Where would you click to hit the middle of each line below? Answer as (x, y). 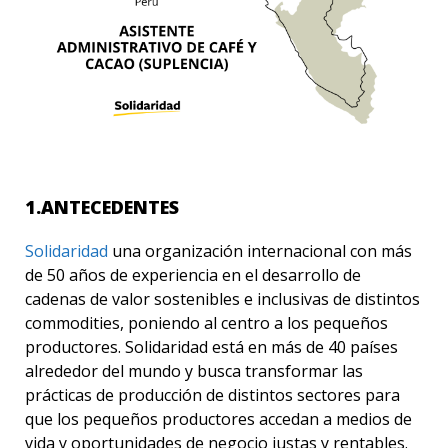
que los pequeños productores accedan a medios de (218, 419)
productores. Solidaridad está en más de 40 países (211, 347)
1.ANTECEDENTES (102, 207)
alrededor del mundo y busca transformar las (194, 371)
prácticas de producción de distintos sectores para (212, 395)
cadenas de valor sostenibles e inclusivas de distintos (222, 299)
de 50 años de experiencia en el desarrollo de (193, 275)
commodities (72, 323)
